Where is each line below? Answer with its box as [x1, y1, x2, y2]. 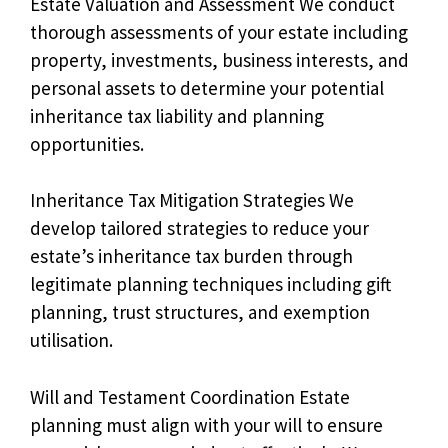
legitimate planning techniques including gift [30, 272, 391, 296]
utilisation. [30, 328, 113, 352]
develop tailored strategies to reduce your [30, 216, 369, 240]
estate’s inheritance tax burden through [30, 244, 353, 268]
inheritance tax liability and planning [30, 103, 324, 128]
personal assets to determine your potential [30, 75, 384, 100]
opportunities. [30, 131, 144, 156]
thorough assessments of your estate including [30, 19, 408, 44]
